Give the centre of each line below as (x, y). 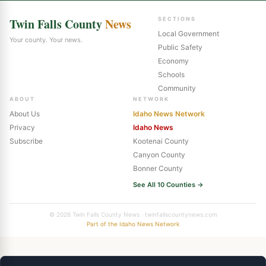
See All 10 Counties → (168, 184)
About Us (25, 113)
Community (177, 88)
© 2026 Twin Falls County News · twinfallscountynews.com (133, 214)
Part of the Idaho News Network (133, 224)
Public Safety (180, 47)
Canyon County (159, 154)
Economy (173, 61)
